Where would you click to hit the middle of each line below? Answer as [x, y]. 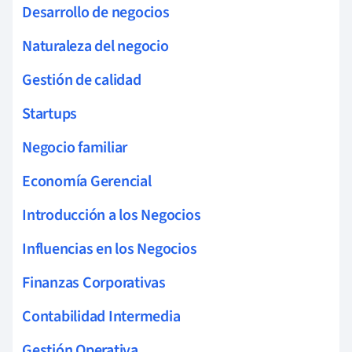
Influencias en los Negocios [110, 249]
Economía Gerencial [87, 181]
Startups [50, 114]
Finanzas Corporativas [94, 282]
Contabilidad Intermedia [101, 316]
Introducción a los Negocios [112, 215]
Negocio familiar [75, 147]
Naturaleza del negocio [95, 46]
